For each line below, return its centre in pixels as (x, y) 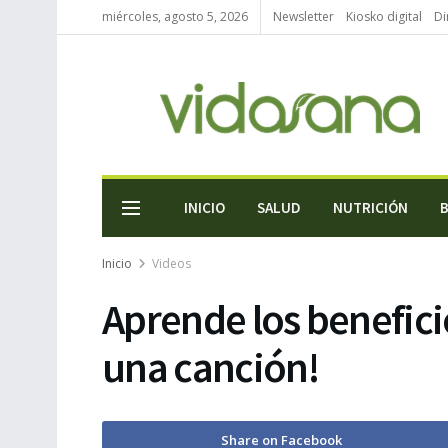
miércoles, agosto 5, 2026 (175, 16)
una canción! (210, 367)
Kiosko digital (384, 16)
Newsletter (303, 16)
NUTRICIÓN (370, 207)
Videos (171, 263)
